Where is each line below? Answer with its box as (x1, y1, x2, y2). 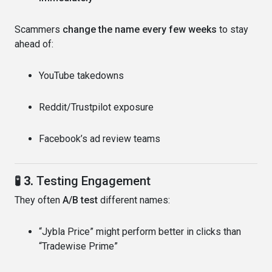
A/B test (63, 194, 98, 206)
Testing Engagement (36, 173, 151, 188)
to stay (217, 23, 248, 35)
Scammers (15, 23, 63, 35)
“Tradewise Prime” (39, 240, 118, 252)
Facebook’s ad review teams (39, 132, 160, 144)
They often (15, 194, 63, 206)
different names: (98, 194, 170, 206)
